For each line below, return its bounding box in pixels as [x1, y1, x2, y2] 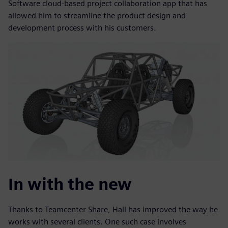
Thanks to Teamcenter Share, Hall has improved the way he [8, 205, 218, 215]
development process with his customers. [8, 22, 156, 33]
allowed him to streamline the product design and [8, 10, 186, 20]
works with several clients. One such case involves [8, 217, 186, 227]
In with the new [8, 174, 132, 194]
